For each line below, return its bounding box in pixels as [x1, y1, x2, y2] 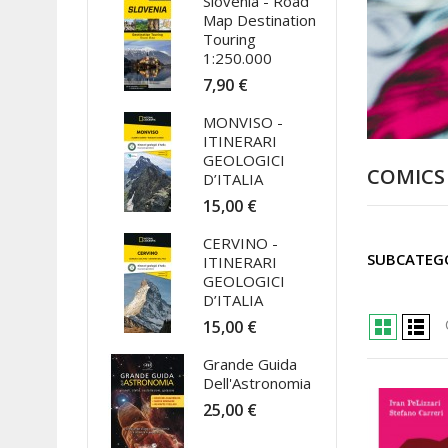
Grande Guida [203, 354, 297, 374]
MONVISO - [203, 112, 283, 132]
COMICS [367, 162, 445, 190]
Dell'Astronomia [203, 373, 311, 393]
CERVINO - [203, 233, 278, 253]
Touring [203, 29, 256, 49]
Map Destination [203, 10, 316, 30]
